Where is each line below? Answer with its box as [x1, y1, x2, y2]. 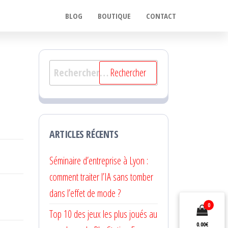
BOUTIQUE [98, 11, 131, 21]
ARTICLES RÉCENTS [49, 127, 119, 141]
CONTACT [146, 11, 176, 21]
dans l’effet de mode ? [49, 186, 121, 200]
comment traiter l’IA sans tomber [49, 170, 153, 184]
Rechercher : [49, 61, 100, 74]
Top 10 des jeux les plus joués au [49, 207, 157, 221]
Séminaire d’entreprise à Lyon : [49, 154, 148, 167]
